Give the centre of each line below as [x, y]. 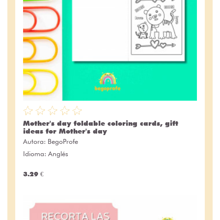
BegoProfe [63, 141]
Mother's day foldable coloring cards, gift [101, 123]
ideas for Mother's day [65, 131]
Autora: [35, 141]
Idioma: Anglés [46, 153]
